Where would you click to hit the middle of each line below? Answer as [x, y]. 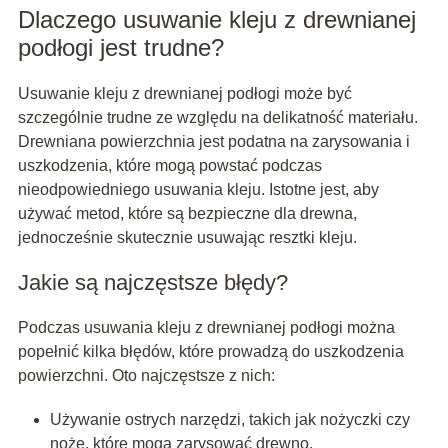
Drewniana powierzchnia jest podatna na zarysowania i [213, 142]
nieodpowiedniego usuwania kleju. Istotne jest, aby [198, 190]
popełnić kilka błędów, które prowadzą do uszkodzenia [210, 352]
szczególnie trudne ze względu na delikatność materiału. [217, 118]
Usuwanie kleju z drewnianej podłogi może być [184, 94]
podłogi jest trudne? [120, 48]
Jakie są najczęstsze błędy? [152, 283]
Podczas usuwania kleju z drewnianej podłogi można [206, 328]
